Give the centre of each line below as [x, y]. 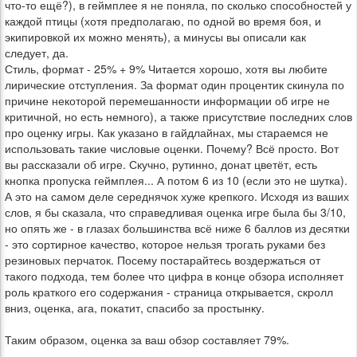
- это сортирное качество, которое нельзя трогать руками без [165, 244]
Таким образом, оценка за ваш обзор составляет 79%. [147, 339]
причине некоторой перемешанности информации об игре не [167, 100]
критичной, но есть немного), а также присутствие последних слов [178, 116]
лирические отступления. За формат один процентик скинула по [175, 84]
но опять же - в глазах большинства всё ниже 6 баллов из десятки [177, 228]
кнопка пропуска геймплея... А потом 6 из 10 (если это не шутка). [176, 180]
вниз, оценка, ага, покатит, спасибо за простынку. [135, 308]
